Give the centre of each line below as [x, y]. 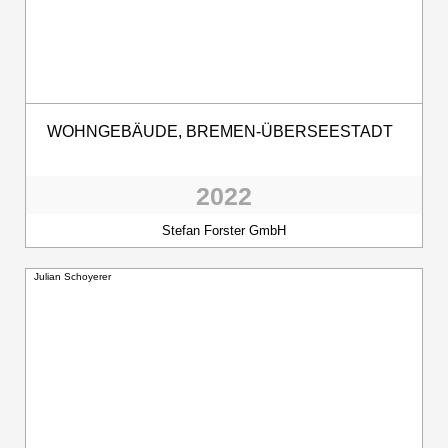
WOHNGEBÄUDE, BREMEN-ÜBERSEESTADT [220, 131]
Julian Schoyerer [72, 276]
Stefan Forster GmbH [224, 230]
